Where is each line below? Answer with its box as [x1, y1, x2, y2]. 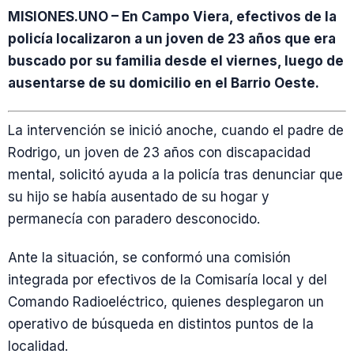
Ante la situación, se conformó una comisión [8, 249, 291, 265]
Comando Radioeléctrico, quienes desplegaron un [8, 293, 324, 310]
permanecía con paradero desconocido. [8, 210, 260, 227]
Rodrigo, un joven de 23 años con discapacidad [8, 144, 311, 160]
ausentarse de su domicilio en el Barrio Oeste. [8, 74, 319, 91]
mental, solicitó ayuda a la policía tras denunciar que [8, 166, 343, 183]
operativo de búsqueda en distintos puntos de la [8, 315, 314, 332]
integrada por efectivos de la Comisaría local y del [8, 271, 327, 288]
